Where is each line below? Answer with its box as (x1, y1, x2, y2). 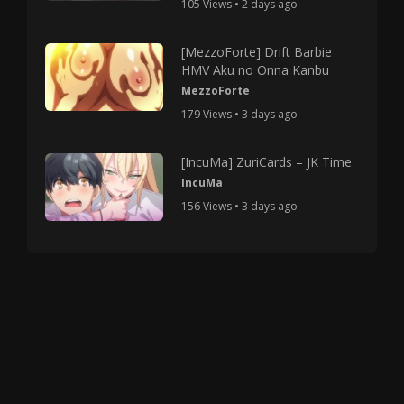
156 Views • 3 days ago (181, 197, 298, 214)
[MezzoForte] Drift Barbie (181, 42, 333, 60)
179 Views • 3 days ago (181, 106, 298, 122)
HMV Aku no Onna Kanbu (181, 60, 330, 78)
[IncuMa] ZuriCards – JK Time (181, 152, 353, 170)
